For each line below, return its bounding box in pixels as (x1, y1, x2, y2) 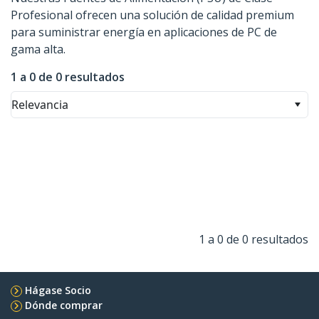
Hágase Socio (25, 283, 91, 298)
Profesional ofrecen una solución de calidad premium (11, 7, 294, 23)
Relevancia (11, 97, 68, 113)
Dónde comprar (25, 298, 103, 313)
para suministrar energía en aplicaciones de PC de (11, 24, 277, 41)
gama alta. (11, 41, 66, 58)
